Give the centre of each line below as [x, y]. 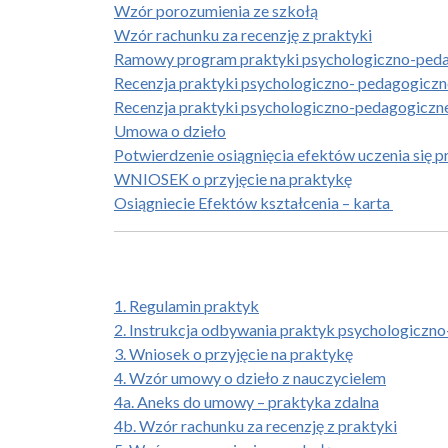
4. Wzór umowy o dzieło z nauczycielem [250, 377]
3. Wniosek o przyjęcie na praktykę [233, 353]
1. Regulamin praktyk [186, 305]
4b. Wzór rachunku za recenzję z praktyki [255, 425]
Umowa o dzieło [170, 130]
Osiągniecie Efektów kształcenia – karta [253, 202]
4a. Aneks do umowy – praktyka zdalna [246, 401]
